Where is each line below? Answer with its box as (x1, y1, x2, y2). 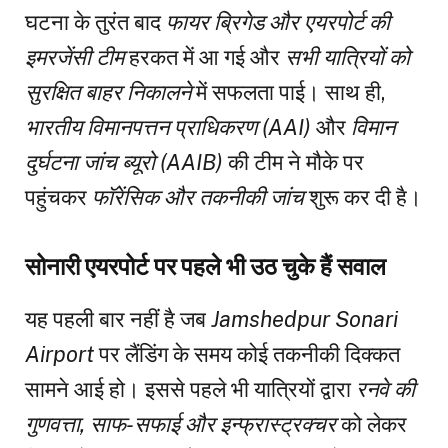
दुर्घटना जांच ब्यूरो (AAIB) (25, 149, 223, 176)
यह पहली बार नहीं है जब (25, 305, 211, 332)
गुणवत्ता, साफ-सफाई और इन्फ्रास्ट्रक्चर (25, 410, 336, 437)
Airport (25, 340, 94, 367)
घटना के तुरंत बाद (25, 9, 166, 36)
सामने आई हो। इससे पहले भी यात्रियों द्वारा (25, 375, 356, 402)
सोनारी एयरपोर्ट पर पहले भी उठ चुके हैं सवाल (25, 252, 386, 280)
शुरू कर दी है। (304, 184, 422, 211)
